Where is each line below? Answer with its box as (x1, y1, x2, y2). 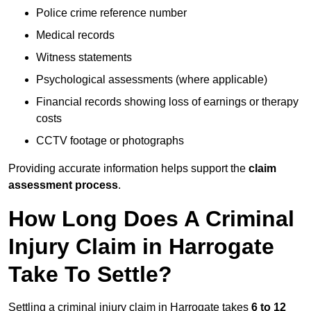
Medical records (36, 29, 115, 42)
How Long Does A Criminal (8, 206, 294, 232)
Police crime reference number (36, 7, 187, 19)
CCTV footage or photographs (36, 135, 184, 147)
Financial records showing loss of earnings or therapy (36, 96, 299, 108)
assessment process (8, 179, 118, 192)
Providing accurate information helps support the (8, 162, 249, 175)
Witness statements (36, 51, 132, 64)
